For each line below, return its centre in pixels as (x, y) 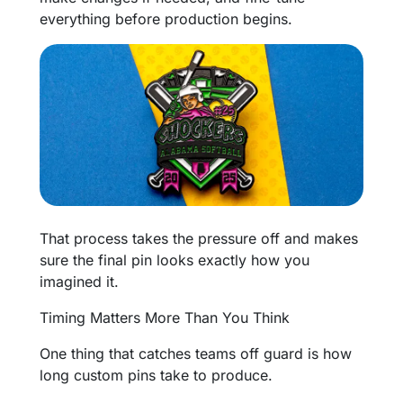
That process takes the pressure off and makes (199, 238)
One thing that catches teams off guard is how (196, 353)
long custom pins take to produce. (156, 375)
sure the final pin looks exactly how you (175, 260)
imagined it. (79, 281)
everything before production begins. (166, 18)
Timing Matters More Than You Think (165, 317)
